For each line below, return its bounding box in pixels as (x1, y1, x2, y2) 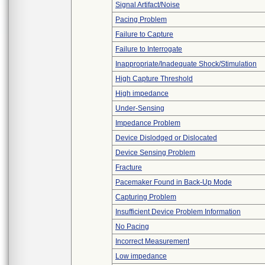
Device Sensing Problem (115, 148, 195, 157)
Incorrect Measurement (115, 237, 189, 245)
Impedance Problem (115, 119, 180, 127)
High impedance (115, 89, 169, 98)
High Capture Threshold (115, 75, 193, 83)
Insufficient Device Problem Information (115, 208, 241, 216)
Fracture (115, 163, 142, 172)
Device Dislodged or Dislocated (115, 134, 217, 142)
